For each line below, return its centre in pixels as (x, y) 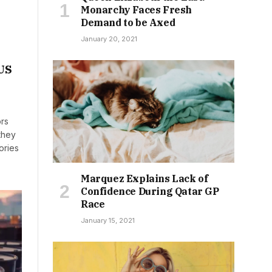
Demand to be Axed (128, 23)
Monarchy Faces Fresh (137, 10)
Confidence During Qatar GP (150, 191)
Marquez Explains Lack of (144, 178)
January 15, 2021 (108, 220)
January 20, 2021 (109, 39)
